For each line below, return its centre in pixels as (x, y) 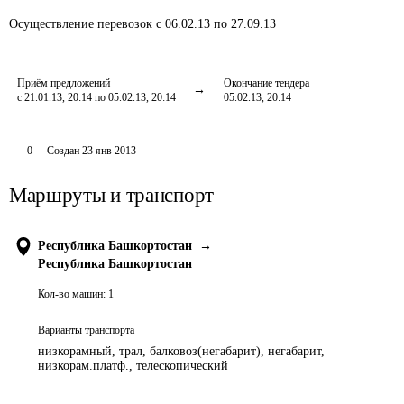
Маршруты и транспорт (111, 195)
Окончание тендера (266, 83)
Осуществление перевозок (83, 24)
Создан (63, 151)
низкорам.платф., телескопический (133, 366)
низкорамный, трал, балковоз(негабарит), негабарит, (181, 351)
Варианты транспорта (86, 330)
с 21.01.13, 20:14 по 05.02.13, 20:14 (96, 97)
